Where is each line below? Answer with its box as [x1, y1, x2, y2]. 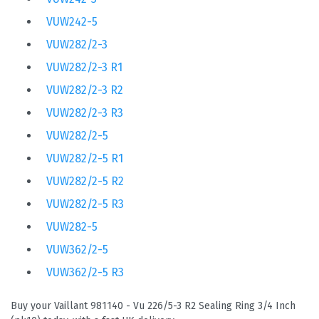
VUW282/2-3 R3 [46, 105, 123, 120]
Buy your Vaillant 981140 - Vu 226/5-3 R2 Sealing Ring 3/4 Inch [11, 299, 296, 312]
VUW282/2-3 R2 [46, 83, 123, 97]
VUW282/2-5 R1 [46, 151, 123, 165]
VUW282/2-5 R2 [46, 174, 124, 188]
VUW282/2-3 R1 [46, 60, 122, 74]
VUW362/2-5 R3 [46, 265, 124, 279]
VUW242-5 [46, 14, 98, 28]
